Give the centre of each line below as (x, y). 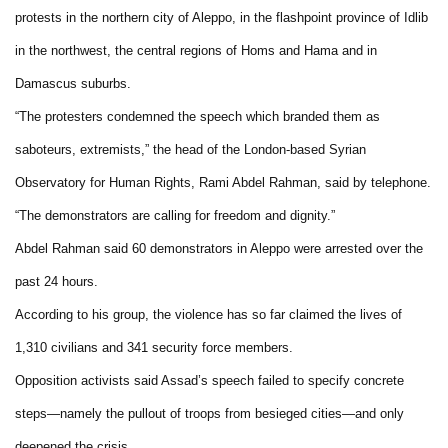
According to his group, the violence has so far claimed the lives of (208, 314)
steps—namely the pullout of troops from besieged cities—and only (209, 413)
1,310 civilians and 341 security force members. (154, 347)
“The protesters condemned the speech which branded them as (197, 116)
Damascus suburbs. (73, 83)
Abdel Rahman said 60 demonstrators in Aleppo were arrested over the (219, 248)
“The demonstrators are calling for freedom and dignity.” (175, 215)
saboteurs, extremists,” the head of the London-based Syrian (190, 149)
